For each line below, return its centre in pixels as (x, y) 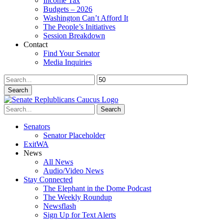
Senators (37, 126)
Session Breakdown (74, 36)
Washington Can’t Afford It (86, 18)
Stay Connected (48, 179)
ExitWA (36, 144)
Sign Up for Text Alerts (80, 215)
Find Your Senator (71, 53)
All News (58, 162)
